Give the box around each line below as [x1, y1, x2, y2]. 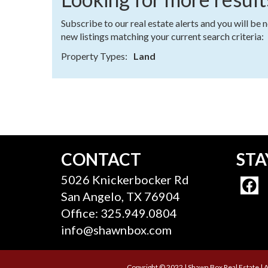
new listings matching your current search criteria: [61, 31, 264, 42]
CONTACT [61, 149, 141, 169]
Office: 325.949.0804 [61, 206, 177, 220]
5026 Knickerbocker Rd [61, 172, 189, 187]
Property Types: [61, 50, 127, 62]
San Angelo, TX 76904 [61, 189, 180, 203]
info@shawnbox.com [61, 223, 172, 237]
